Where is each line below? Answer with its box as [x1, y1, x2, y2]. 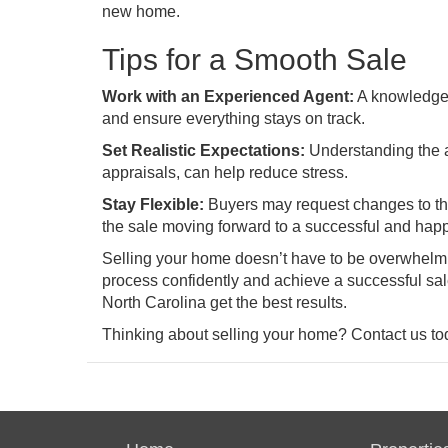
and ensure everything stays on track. [102, 110, 365, 127]
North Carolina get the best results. [102, 294, 347, 311]
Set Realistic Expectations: [102, 142, 305, 159]
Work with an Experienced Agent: [102, 88, 354, 105]
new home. [102, 3, 180, 20]
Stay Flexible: [102, 196, 204, 213]
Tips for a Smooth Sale [102, 43, 407, 76]
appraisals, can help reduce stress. [102, 164, 348, 181]
